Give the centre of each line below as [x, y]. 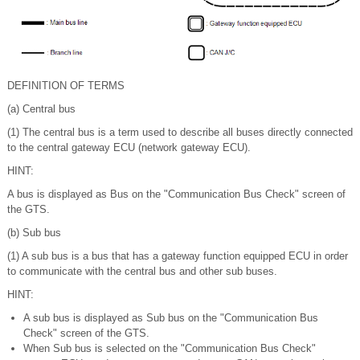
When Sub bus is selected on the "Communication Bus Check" [170, 349]
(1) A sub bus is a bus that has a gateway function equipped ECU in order [178, 256]
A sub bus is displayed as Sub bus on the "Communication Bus [171, 318]
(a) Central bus [41, 109]
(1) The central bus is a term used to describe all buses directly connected [180, 133]
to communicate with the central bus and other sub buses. [142, 272]
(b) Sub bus [34, 233]
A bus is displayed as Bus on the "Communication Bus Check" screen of [176, 194]
